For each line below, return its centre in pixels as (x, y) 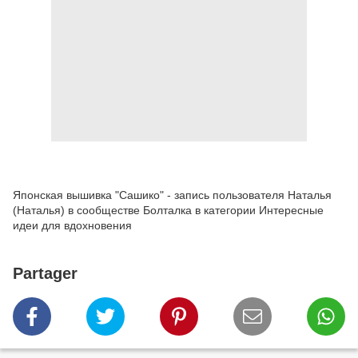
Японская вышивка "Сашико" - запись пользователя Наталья (172, 195)
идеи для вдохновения (72, 226)
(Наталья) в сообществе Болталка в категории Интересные (168, 211)
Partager (45, 274)
